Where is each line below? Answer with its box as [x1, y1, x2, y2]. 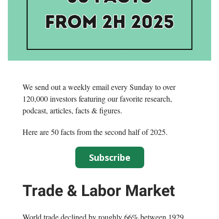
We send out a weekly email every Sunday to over [22, 82, 175, 92]
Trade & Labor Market [22, 181, 175, 200]
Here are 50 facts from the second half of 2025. [22, 127, 168, 137]
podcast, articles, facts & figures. [22, 105, 122, 116]
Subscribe [88, 152, 131, 164]
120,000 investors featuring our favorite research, [22, 93, 172, 104]
